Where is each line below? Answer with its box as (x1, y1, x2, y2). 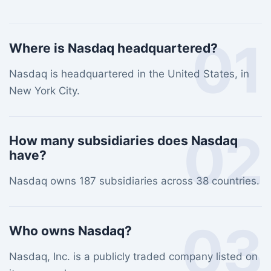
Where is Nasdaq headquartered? (9, 41, 218, 56)
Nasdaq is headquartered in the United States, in (9, 68, 249, 80)
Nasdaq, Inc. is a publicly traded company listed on (9, 250, 258, 263)
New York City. (9, 85, 80, 97)
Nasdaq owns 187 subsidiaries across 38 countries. (9, 175, 260, 187)
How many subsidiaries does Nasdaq (9, 133, 238, 148)
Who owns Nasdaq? (9, 223, 132, 238)
